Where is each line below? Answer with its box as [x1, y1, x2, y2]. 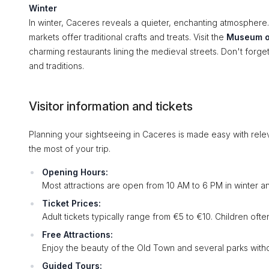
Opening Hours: [42, 167, 108, 177]
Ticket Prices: [42, 198, 101, 208]
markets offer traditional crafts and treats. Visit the [29, 32, 226, 42]
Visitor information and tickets [29, 99, 193, 113]
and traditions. [29, 61, 84, 71]
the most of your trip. [29, 144, 110, 154]
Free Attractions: [42, 229, 113, 240]
